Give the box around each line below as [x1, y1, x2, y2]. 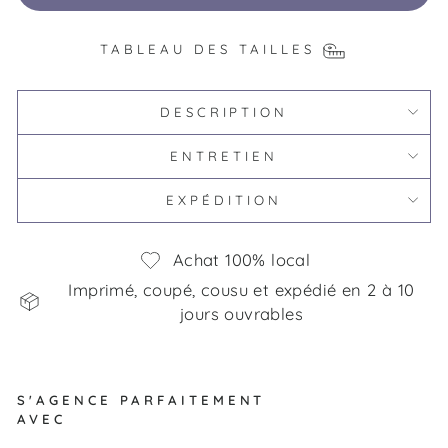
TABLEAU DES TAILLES [100, 40, 315, 57]
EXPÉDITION [166, 191, 282, 208]
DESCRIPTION [159, 103, 289, 120]
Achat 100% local [172, 249, 311, 271]
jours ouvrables [179, 302, 304, 324]
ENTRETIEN [170, 147, 278, 164]
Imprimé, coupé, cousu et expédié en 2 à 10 [68, 278, 415, 300]
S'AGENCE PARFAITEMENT [17, 391, 266, 408]
